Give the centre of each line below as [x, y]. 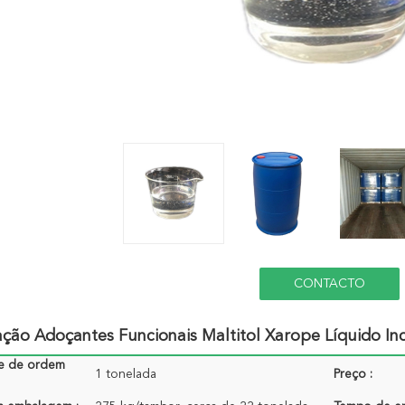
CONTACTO [329, 284]
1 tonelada [126, 374]
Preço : [353, 374]
